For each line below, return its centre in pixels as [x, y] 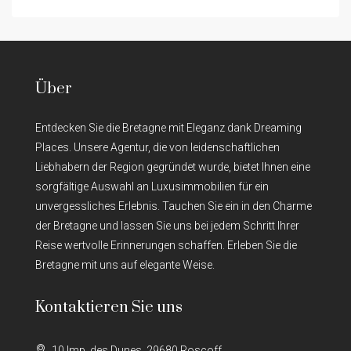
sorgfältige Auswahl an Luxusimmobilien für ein [152, 186]
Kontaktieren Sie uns [109, 307]
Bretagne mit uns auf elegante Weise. [125, 264]
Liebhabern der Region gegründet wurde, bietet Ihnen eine [173, 166]
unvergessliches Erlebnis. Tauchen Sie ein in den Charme [174, 206]
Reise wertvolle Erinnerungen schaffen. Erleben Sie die [166, 245]
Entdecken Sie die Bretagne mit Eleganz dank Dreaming [168, 127]
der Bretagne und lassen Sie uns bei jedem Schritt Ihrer [167, 225]
